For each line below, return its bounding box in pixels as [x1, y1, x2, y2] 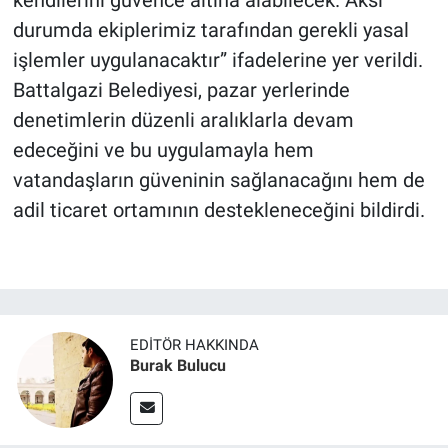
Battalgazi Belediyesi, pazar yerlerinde [12, 78, 350, 103]
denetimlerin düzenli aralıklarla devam [12, 108, 354, 133]
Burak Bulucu [130, 356, 226, 376]
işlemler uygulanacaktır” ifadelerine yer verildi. [12, 48, 423, 73]
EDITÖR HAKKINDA [130, 336, 259, 355]
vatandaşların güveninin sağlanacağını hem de [12, 168, 425, 193]
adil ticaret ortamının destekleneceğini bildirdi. [12, 198, 425, 223]
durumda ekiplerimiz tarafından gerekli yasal [12, 18, 409, 43]
